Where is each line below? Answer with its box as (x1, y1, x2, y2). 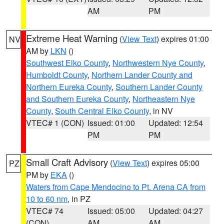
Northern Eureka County (26, 81, 111, 92)
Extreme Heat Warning (26, 31, 117, 44)
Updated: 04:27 (148, 205, 203, 216)
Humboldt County (26, 69, 87, 80)
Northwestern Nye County (112, 57, 203, 68)
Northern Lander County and (91, 69, 192, 80)
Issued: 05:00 (87, 205, 135, 216)
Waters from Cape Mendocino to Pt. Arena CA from (26, 181, 205, 192)
